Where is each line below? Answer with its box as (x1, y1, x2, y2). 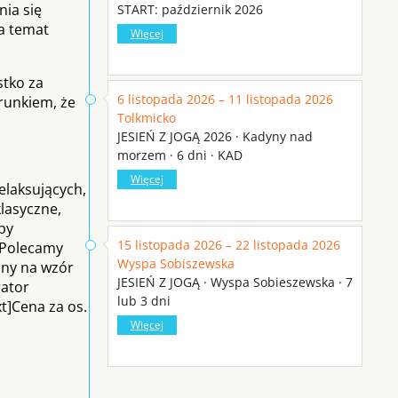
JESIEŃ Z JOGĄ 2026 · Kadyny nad (117, 127, 313, 145)
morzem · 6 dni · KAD (117, 146, 243, 163)
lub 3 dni (117, 291, 171, 309)
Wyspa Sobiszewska (117, 254, 235, 272)
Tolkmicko (117, 108, 176, 126)
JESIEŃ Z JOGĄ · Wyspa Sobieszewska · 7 (117, 273, 353, 291)
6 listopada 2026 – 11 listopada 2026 (117, 90, 333, 107)
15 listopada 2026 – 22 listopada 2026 (117, 235, 340, 253)
